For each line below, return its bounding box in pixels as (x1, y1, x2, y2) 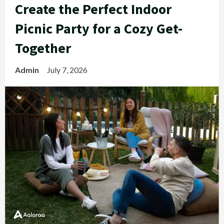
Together (15, 39, 71, 57)
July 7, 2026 (47, 65, 89, 74)
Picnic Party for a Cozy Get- (15, 19, 182, 37)
